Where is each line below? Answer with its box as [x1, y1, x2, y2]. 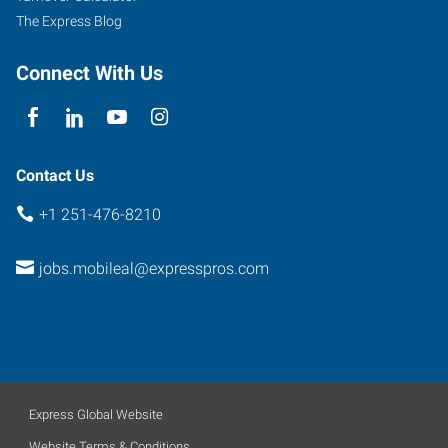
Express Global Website [29, 406, 163, 422]
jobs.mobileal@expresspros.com [38, 259, 269, 278]
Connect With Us [16, 60, 163, 85]
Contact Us [16, 165, 94, 185]
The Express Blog [16, 12, 122, 29]
